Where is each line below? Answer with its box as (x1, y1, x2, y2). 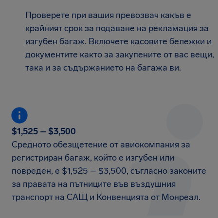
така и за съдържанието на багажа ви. (25, 62, 181, 73)
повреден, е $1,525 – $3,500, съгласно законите (12, 165, 206, 176)
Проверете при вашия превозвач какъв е (25, 9, 191, 20)
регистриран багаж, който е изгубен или (12, 152, 174, 163)
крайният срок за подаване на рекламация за (25, 22, 209, 34)
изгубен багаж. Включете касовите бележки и (25, 36, 212, 47)
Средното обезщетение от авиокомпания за (12, 139, 190, 150)
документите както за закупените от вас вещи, (25, 49, 214, 60)
